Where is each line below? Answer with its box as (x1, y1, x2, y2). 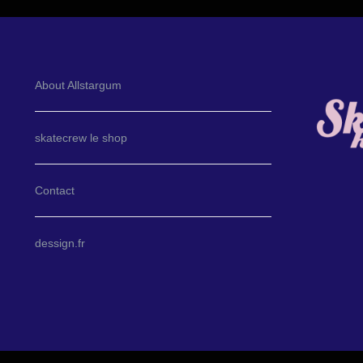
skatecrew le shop (35, 130, 128, 144)
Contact (35, 183, 75, 197)
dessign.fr (35, 236, 86, 250)
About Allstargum (35, 78, 122, 92)
